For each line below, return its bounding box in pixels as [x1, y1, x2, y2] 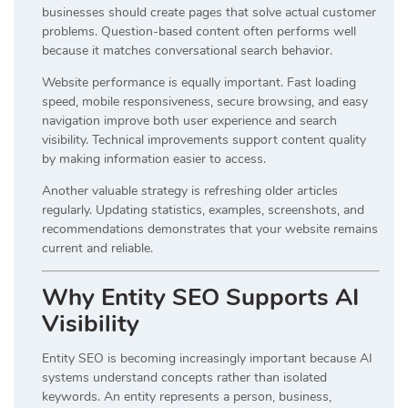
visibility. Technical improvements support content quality [42, 130, 366, 148]
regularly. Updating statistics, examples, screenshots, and [42, 200, 364, 219]
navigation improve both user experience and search [42, 111, 337, 129]
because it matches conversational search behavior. [42, 41, 332, 59]
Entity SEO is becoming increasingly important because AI [42, 349, 372, 367]
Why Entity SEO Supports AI [42, 280, 359, 313]
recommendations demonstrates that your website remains [42, 219, 378, 238]
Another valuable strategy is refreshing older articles [42, 181, 338, 199]
